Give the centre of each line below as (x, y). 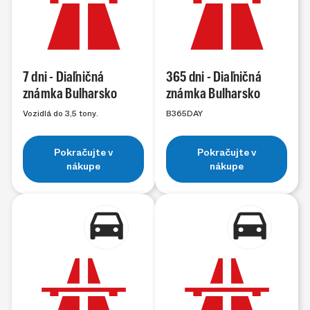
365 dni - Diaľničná (214, 77)
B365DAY (184, 113)
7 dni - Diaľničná (64, 77)
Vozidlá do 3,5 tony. (61, 113)
